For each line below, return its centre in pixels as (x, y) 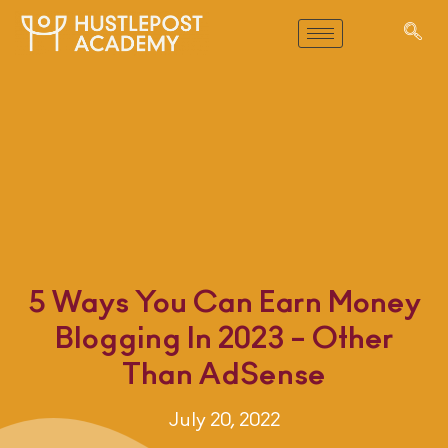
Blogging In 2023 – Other (224, 339)
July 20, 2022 (224, 421)
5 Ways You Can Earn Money (224, 303)
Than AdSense (224, 375)
